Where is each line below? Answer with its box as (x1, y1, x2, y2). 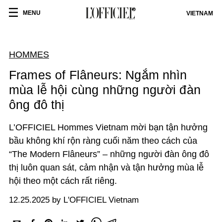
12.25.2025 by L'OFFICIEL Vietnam (9, 195, 139, 205)
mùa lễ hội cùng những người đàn (9, 83, 201, 97)
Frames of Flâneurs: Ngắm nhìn (9, 68, 187, 82)
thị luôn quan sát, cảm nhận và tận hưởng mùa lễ (9, 163, 204, 172)
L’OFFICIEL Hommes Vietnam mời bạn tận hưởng (9, 122, 208, 132)
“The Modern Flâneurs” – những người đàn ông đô (9, 149, 209, 159)
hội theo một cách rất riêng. (9, 176, 117, 186)
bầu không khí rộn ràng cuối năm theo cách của (9, 136, 197, 146)
